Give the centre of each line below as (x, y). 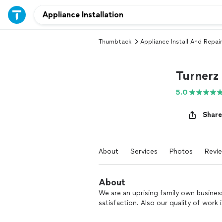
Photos (181, 151)
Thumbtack (115, 42)
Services (144, 151)
